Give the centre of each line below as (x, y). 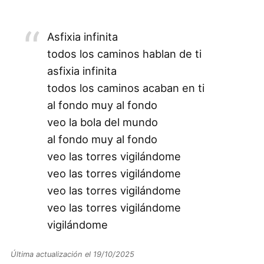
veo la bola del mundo (102, 122)
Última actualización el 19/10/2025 (72, 254)
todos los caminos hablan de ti (124, 53)
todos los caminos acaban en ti (126, 88)
